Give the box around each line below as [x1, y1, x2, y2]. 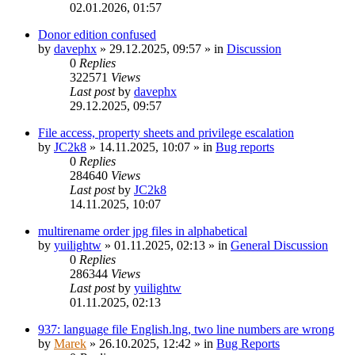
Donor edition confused [38, 27, 156, 41]
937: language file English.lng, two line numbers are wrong [38, 322, 334, 336]
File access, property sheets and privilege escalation [38, 125, 294, 139]
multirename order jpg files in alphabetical [38, 223, 247, 238]
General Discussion [231, 238, 328, 252]
